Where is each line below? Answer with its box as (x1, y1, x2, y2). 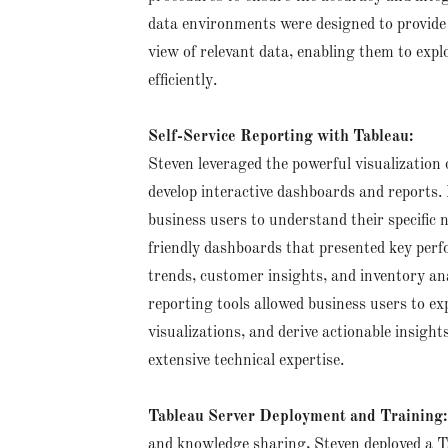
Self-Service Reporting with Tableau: (148, 129, 417, 145)
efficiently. (148, 73, 217, 89)
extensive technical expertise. (148, 353, 344, 369)
